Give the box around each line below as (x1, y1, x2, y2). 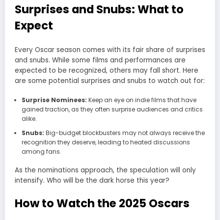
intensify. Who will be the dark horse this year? (15, 176, 169, 186)
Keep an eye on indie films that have (86, 96, 196, 105)
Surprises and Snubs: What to (15, 1, 184, 17)
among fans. (21, 147, 61, 156)
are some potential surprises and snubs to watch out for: (15, 76, 205, 86)
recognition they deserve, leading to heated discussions (21, 138, 190, 147)
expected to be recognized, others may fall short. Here (15, 66, 198, 76)
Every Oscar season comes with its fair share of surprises (15, 45, 205, 55)
